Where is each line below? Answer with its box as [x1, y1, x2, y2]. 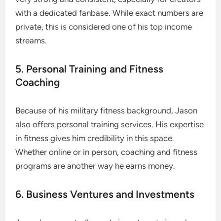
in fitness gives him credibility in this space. [15, 133, 175, 143]
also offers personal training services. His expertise [15, 119, 204, 129]
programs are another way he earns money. [15, 160, 176, 171]
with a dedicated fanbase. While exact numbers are [15, 7, 204, 18]
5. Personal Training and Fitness [15, 62, 164, 75]
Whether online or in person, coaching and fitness [15, 147, 198, 157]
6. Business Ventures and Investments [15, 187, 195, 200]
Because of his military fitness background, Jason [15, 105, 198, 115]
